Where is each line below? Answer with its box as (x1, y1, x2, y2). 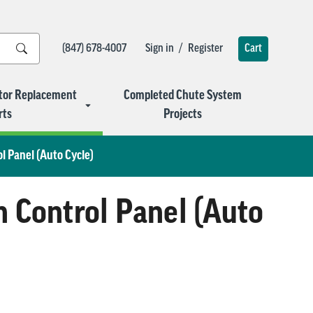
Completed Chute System (123, 89, 242, 103)
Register (187, 43, 223, 54)
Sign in (145, 43, 174, 54)
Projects (163, 108, 202, 122)
